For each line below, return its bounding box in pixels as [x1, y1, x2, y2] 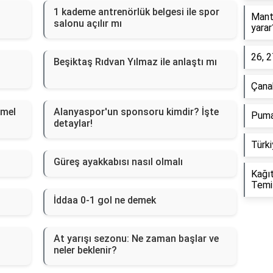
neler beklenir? [53, 244, 117, 257]
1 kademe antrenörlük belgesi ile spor [53, 6, 219, 18]
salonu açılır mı [53, 18, 122, 30]
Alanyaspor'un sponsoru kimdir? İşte [53, 106, 219, 118]
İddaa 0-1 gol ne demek [53, 194, 156, 207]
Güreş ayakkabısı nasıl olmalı [53, 156, 183, 168]
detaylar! [53, 118, 93, 130]
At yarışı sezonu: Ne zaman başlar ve [53, 233, 219, 245]
